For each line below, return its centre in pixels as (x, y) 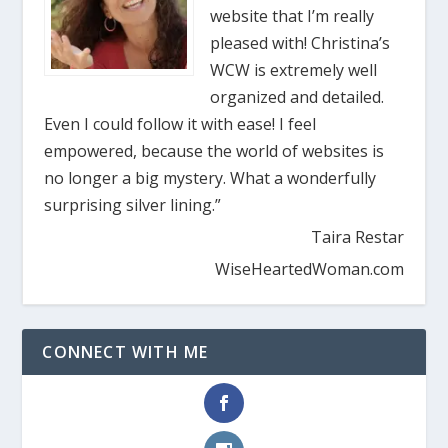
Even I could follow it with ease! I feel (180, 124)
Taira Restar (357, 237)
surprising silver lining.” (133, 205)
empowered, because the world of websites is (214, 151)
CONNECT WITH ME (125, 352)
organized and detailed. (297, 97)
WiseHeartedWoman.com (309, 269)
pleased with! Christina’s (300, 43)
